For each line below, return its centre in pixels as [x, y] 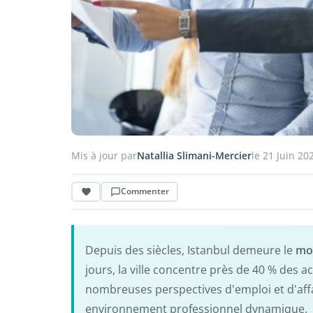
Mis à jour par [104, 155]
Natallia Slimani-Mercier [194, 155]
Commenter [145, 191]
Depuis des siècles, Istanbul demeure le [190, 250]
